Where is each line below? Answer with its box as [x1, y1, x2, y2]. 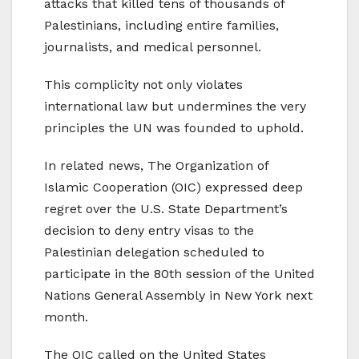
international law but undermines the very [44, 98, 306, 114]
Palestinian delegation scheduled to [44, 244, 264, 260]
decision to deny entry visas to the [44, 222, 254, 238]
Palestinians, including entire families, [44, 17, 279, 33]
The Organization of [147, 157, 268, 173]
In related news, [44, 157, 147, 173]
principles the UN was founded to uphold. [44, 119, 304, 135]
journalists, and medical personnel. [44, 38, 261, 54]
